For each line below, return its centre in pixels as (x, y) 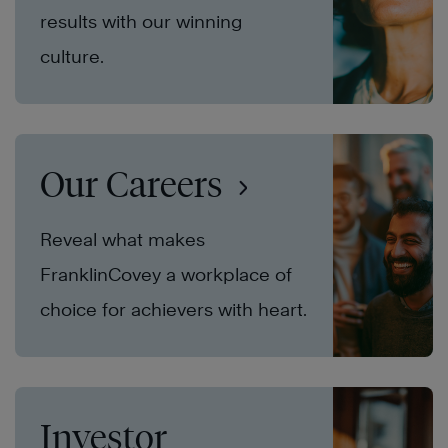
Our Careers (135, 184)
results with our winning (141, 22)
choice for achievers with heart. (173, 310)
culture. (72, 57)
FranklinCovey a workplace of (166, 275)
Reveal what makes (122, 240)
